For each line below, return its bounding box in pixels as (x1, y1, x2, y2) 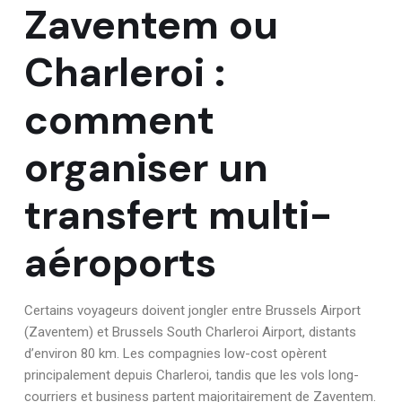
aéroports (24, 235, 216, 289)
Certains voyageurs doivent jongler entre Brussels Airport (24, 301, 361, 319)
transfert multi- (24, 188, 332, 241)
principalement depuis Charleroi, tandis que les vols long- (24, 366, 359, 383)
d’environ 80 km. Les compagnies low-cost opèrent (24, 345, 327, 362)
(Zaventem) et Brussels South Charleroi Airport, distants (24, 323, 356, 340)
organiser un (24, 140, 268, 194)
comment (24, 92, 214, 146)
